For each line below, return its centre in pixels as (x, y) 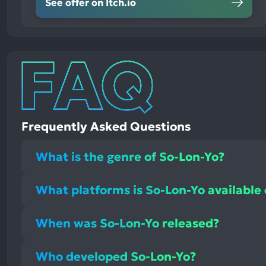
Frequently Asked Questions (106, 127)
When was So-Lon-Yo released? (128, 223)
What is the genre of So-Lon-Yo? (130, 156)
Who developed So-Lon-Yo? (116, 256)
